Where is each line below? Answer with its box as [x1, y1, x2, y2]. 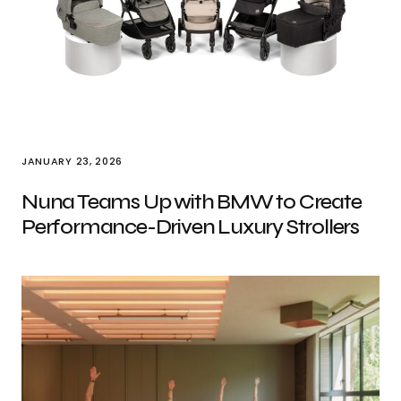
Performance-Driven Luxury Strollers [21, 214, 359, 240]
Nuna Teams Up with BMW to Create [21, 189, 362, 215]
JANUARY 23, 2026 [21, 154, 123, 168]
